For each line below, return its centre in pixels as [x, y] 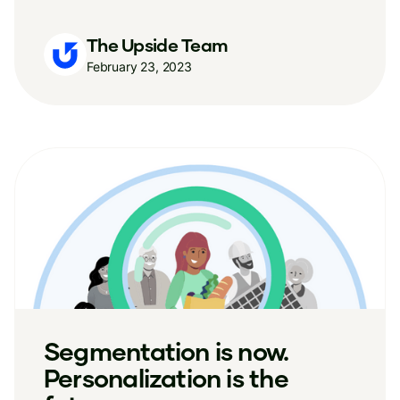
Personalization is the [166, 378]
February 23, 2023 [139, 66]
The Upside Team [158, 44]
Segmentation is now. [167, 351]
